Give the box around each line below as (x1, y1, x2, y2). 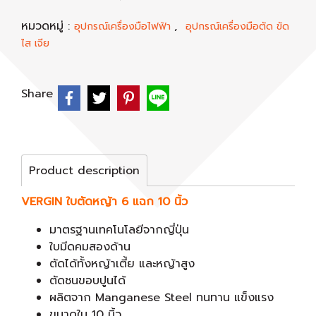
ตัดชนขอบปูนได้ (49, 272, 126, 289)
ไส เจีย (21, 36, 49, 51)
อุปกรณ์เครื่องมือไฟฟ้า (74, 19, 174, 34)
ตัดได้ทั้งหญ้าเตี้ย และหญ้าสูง (49, 255, 195, 272)
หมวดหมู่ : (21, 18, 74, 35)
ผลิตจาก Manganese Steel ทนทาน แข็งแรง (49, 289, 274, 306)
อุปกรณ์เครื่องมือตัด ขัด (186, 19, 289, 34)
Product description (29, 162, 140, 179)
